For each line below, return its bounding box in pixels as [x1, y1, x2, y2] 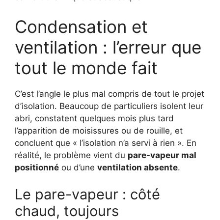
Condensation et [15, 16, 148, 37]
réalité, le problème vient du [15, 150, 128, 160]
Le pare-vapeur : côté [15, 186, 160, 203]
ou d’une [59, 162, 97, 172]
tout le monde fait [15, 57, 158, 78]
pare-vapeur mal [128, 150, 196, 160]
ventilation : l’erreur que [15, 36, 201, 57]
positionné [15, 162, 59, 172]
